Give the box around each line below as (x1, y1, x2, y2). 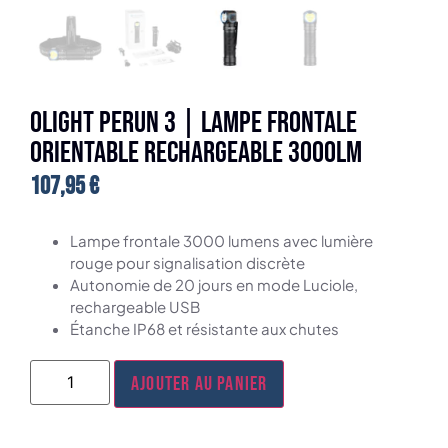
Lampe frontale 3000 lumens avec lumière (70, 230, 373, 250)
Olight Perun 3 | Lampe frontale (30, 105, 357, 142)
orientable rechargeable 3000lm (30, 135, 362, 172)
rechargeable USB (70, 296, 200, 316)
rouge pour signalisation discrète (70, 252, 305, 272)
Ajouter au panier (131, 371, 268, 396)
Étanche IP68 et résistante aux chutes (70, 318, 339, 338)
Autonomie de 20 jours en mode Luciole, (70, 274, 358, 294)
